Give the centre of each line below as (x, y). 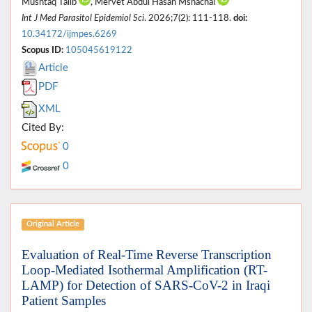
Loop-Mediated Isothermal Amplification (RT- (145, 270)
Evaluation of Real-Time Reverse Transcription (147, 254)
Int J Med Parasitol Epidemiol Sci (83, 18)
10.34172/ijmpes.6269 (69, 34)
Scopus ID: (42, 50)
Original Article (53, 224)
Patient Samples (64, 300)
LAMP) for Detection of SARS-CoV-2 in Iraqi (146, 285)
